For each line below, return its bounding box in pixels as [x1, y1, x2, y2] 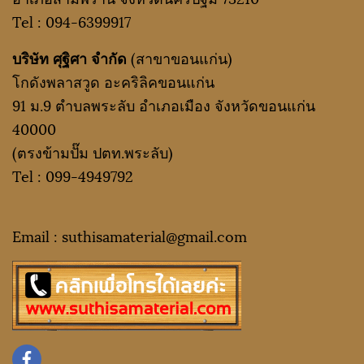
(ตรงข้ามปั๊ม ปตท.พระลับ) [12, 141, 173, 162]
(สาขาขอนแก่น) [131, 46, 232, 68]
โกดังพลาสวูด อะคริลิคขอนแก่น [12, 70, 214, 92]
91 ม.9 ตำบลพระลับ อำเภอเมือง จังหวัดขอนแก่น [12, 93, 315, 115]
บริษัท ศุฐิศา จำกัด [12, 46, 131, 68]
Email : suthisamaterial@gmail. [12, 224, 217, 246]
